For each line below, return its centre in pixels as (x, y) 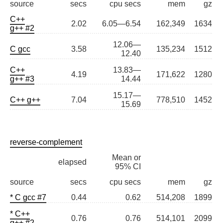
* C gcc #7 (28, 198)
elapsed (72, 162)
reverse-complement (46, 142)
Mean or (126, 158)
